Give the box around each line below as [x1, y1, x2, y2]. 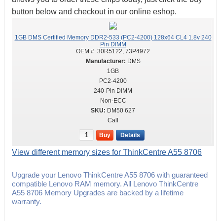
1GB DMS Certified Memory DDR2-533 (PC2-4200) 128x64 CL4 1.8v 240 [14, 34, 212, 41]
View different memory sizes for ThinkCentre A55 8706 [12, 148, 202, 156]
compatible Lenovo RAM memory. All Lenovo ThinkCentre [12, 180, 198, 188]
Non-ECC [100, 97, 126, 104]
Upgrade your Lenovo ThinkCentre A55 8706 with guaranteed [12, 171, 208, 179]
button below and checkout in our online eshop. [12, 7, 177, 16]
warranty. [12, 197, 41, 206]
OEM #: [76, 48, 97, 55]
